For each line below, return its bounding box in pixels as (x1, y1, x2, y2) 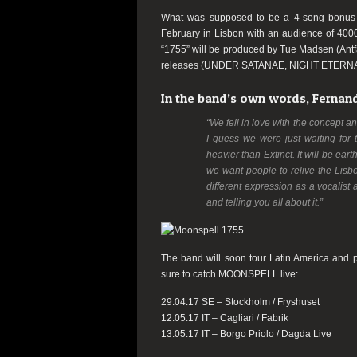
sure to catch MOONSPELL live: (161, 269, 298, 280)
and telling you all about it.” (206, 197, 323, 208)
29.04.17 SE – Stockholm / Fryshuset (161, 296, 320, 308)
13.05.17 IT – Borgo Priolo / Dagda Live (161, 328, 331, 339)
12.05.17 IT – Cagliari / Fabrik (161, 312, 288, 324)
